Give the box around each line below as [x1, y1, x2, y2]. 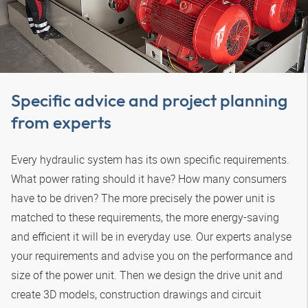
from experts [11, 111, 111, 133]
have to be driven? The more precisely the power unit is [11, 190, 275, 206]
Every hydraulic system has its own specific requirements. [11, 151, 289, 167]
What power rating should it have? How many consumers [11, 170, 287, 186]
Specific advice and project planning [11, 89, 287, 111]
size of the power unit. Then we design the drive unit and [11, 267, 283, 283]
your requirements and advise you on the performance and [11, 247, 293, 263]
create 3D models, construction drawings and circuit [11, 286, 261, 302]
